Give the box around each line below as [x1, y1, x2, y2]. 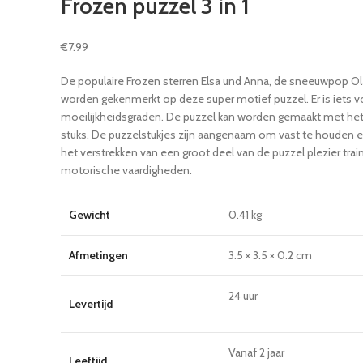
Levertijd [68, 296, 113, 311]
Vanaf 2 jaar [228, 344, 284, 360]
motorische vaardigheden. [60, 162, 192, 177]
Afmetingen [68, 247, 128, 263]
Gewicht [68, 207, 110, 222]
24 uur [228, 288, 258, 303]
